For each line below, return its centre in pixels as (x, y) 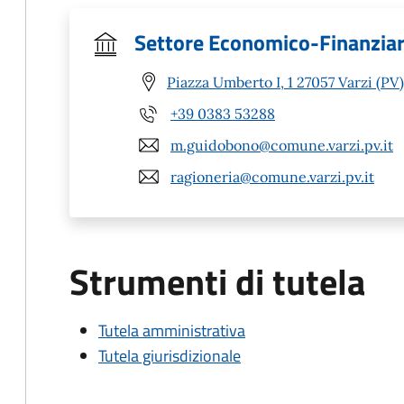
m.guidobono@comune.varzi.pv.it (282, 145)
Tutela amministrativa (172, 331)
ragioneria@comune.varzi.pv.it (272, 176)
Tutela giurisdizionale (170, 356)
